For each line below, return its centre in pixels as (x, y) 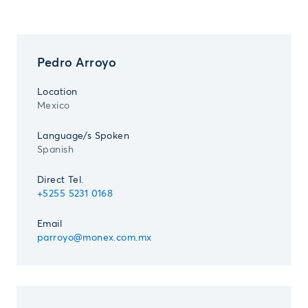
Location (57, 92)
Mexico (54, 106)
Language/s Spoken (84, 136)
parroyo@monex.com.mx (95, 238)
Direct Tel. (60, 180)
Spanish (55, 150)
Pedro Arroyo (77, 63)
